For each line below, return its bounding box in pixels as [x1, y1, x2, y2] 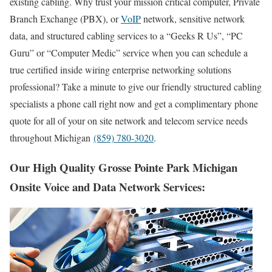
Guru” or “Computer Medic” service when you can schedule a [10, 46, 248, 59]
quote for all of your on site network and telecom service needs [10, 114, 248, 127]
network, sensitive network [141, 12, 245, 25]
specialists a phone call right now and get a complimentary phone [10, 97, 258, 110]
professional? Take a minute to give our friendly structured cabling [10, 80, 262, 93]
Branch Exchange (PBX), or [10, 12, 121, 25]
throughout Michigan [10, 131, 93, 144]
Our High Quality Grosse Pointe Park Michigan [10, 158, 237, 175]
